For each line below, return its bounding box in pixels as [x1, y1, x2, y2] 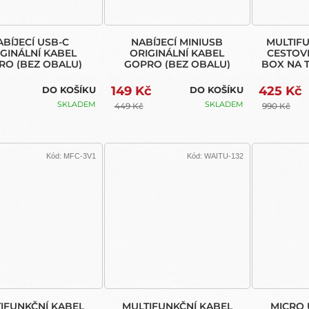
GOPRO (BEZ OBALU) [123, 58, 230, 71]
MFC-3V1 [63, 151, 96, 160]
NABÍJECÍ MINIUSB [131, 36, 223, 49]
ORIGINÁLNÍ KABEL [130, 47, 225, 60]
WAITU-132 [204, 151, 243, 160]
